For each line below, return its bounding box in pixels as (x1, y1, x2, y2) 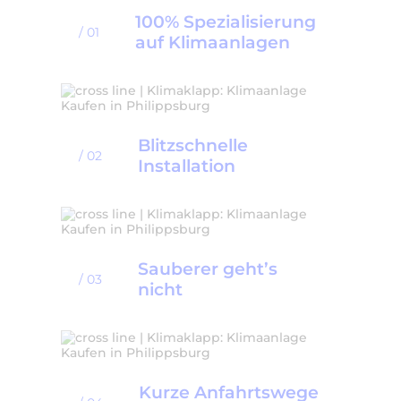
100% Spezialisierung (135, 10, 316, 32)
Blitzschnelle (138, 133, 248, 156)
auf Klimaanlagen (135, 30, 290, 53)
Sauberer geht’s (138, 257, 277, 279)
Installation (138, 154, 235, 176)
